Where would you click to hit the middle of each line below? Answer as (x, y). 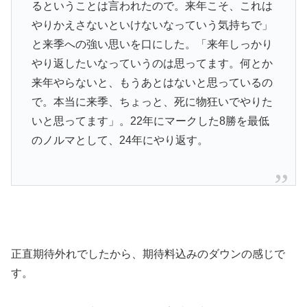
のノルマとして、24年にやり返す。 (120, 140)
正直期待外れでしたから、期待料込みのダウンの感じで (148, 254)
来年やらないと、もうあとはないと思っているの (152, 83)
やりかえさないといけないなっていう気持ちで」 (152, 25)
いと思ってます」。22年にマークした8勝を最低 (150, 121)
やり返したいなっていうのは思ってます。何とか (152, 64)
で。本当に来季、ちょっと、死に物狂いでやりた (152, 102)
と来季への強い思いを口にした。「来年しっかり (152, 45)
